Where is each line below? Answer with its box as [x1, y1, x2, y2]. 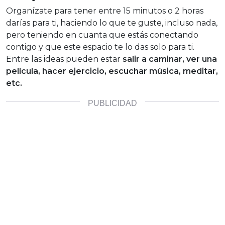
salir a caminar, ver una [123, 54, 217, 64]
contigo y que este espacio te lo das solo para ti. [6, 42, 194, 52]
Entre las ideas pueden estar [6, 54, 123, 64]
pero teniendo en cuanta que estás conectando [6, 30, 198, 40]
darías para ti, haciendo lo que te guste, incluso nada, [6, 18, 217, 28]
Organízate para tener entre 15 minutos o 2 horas [6, 6, 203, 16]
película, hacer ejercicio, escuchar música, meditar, [6, 66, 218, 76]
